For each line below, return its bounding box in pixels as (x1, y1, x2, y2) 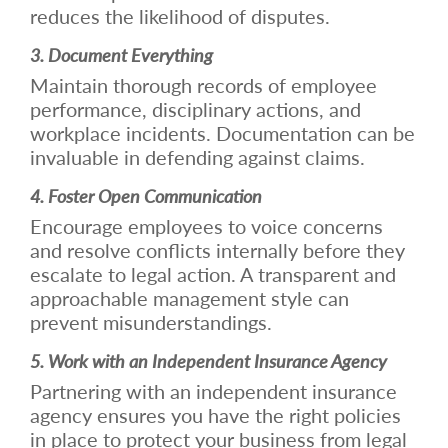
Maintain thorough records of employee (30, 70, 377, 99)
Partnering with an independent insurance (30, 376, 397, 405)
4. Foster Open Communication (30, 182, 262, 208)
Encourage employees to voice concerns (30, 211, 383, 240)
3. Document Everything (30, 41, 213, 67)
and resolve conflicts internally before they (30, 235, 405, 264)
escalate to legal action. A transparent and (30, 259, 396, 288)
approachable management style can (30, 283, 349, 312)
